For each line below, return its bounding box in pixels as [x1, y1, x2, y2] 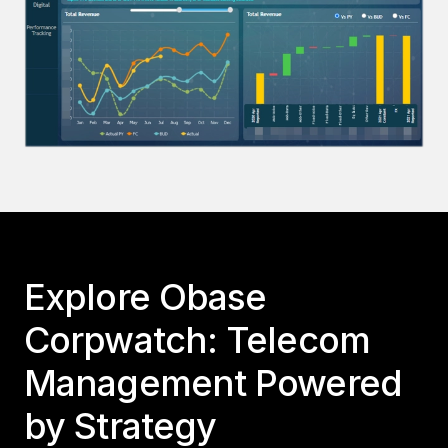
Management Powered [24, 360, 402, 405]
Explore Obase [24, 274, 267, 319]
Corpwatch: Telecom [24, 317, 370, 362]
